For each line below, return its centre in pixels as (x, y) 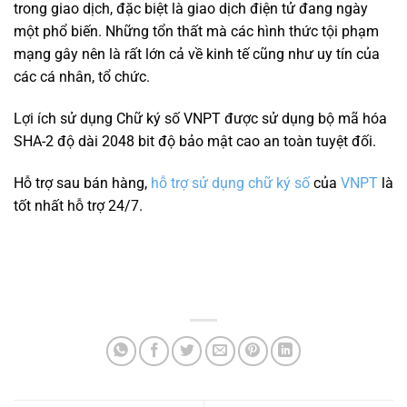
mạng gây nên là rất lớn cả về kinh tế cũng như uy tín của (197, 55)
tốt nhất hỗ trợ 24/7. (78, 205)
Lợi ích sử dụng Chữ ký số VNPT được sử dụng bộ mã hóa (200, 119)
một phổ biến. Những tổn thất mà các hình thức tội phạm (196, 32)
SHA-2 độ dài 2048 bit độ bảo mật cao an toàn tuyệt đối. (195, 142)
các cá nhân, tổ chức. (82, 77)
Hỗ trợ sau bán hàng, (82, 183)
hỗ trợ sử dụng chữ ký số (230, 183)
